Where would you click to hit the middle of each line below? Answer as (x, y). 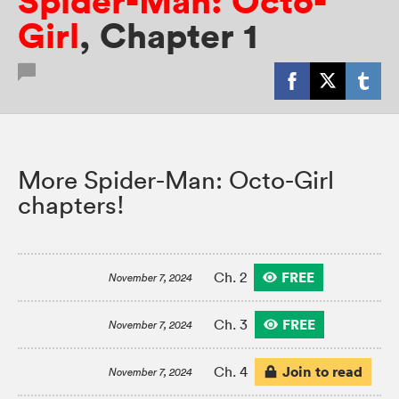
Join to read (322, 372)
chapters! (71, 205)
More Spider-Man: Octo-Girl (176, 180)
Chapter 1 (179, 37)
